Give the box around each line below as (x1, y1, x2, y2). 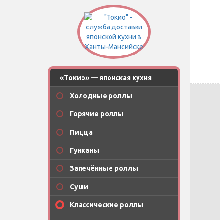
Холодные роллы (70, 92, 132, 100)
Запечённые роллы (70, 165, 138, 172)
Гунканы (70, 146, 99, 154)
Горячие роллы (70, 110, 124, 118)
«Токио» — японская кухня (60, 74, 152, 82)
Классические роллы (70, 201, 143, 209)
